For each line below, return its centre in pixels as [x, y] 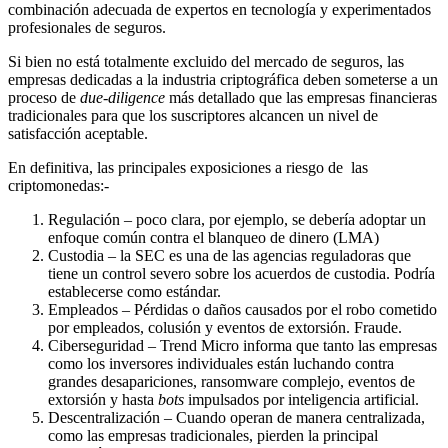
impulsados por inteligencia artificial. [301, 399]
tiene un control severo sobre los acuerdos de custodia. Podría [241, 273]
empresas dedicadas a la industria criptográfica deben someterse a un [223, 79]
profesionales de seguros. [87, 27]
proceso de [44, 97]
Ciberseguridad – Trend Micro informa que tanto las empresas [242, 345]
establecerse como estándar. [134, 291]
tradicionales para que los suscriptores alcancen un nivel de [193, 115]
